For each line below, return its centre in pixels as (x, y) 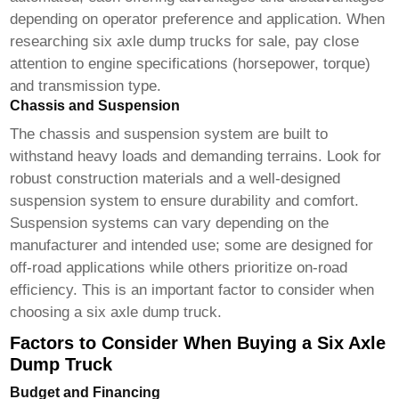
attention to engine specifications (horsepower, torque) (191, 64)
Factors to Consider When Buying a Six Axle (198, 343)
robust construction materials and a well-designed (175, 179)
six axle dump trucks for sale (190, 42)
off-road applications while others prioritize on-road (179, 268)
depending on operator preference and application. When (198, 20)
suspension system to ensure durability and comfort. (185, 201)
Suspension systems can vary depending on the (170, 224)
